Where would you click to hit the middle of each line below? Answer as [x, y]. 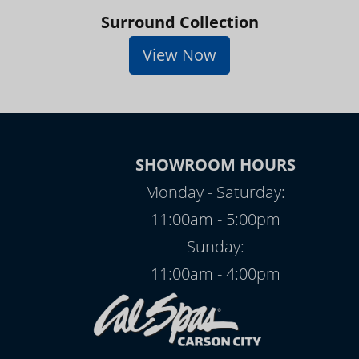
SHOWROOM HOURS [215, 165]
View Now [179, 55]
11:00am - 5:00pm [215, 219]
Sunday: [215, 246]
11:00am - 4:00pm [215, 274]
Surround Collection [179, 22]
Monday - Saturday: [215, 192]
